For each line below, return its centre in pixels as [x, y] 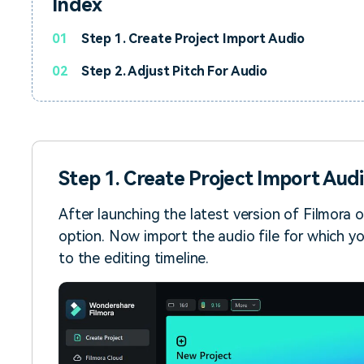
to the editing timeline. [134, 258]
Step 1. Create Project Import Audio [193, 39]
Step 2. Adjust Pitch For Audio [174, 71]
